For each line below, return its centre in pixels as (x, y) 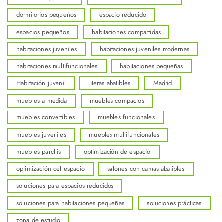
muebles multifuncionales (124, 134)
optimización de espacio (117, 152)
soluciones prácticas (174, 203)
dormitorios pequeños (47, 15)
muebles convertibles (46, 117)
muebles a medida (42, 100)
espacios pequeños (43, 32)
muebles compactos (117, 100)
